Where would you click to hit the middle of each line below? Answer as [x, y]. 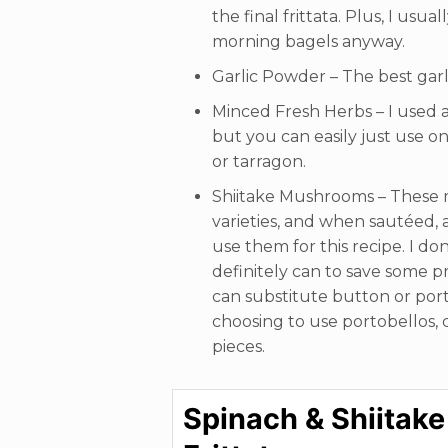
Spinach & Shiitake [314, 418]
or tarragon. [259, 161]
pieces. [238, 346]
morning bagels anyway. [308, 41]
